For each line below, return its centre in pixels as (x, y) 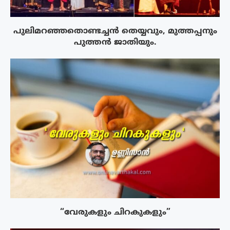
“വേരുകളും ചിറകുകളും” (115, 212)
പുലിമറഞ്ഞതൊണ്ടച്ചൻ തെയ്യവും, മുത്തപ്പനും (115, 31)
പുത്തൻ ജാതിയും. (115, 42)
